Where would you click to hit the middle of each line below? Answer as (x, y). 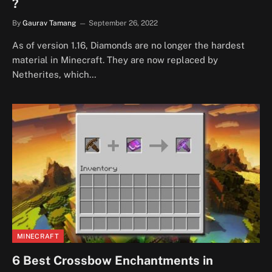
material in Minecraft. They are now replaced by (115, 59)
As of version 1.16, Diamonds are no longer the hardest (128, 45)
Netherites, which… (54, 74)
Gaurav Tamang (49, 23)
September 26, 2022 (123, 23)
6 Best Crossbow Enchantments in (113, 260)
